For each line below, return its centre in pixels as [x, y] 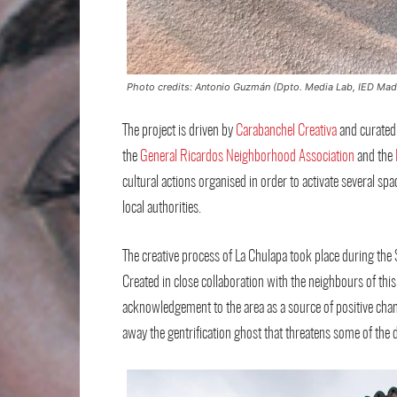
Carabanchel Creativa [286, 131]
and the [375, 156]
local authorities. [162, 208]
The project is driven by [179, 131]
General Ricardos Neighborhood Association [247, 156]
